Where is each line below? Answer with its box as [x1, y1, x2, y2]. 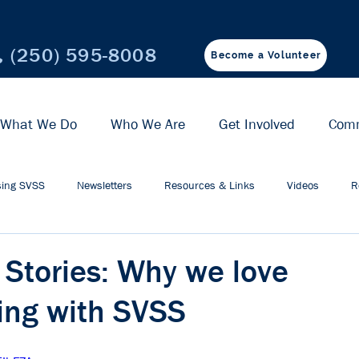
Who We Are [111, 115, 185, 134]
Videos [287, 177, 319, 192]
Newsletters [77, 177, 132, 192]
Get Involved [219, 115, 295, 134]
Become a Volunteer [211, 50, 322, 61]
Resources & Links [164, 177, 255, 192]
